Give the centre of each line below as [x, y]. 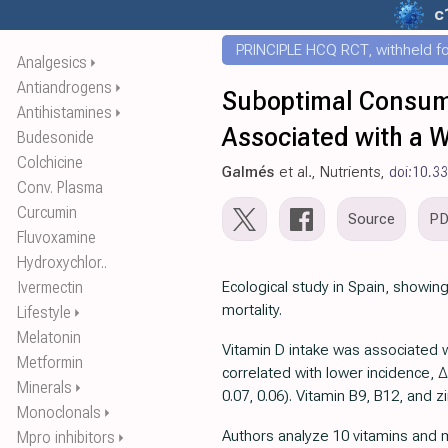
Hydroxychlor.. [62, 262]
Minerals [44, 387]
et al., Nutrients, [332, 172]
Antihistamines [64, 112]
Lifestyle [44, 312]
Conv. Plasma [60, 187]
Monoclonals [59, 412]
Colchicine [50, 162]
